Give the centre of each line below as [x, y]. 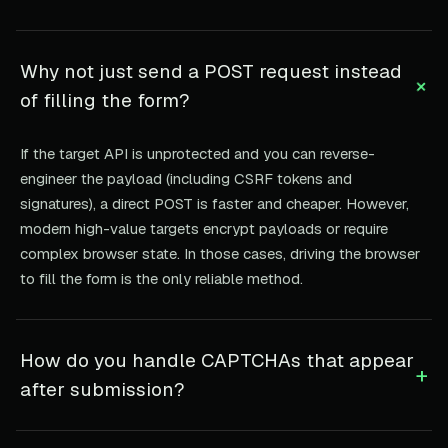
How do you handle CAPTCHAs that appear [217, 360]
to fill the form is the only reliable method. [161, 278]
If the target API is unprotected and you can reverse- [197, 153]
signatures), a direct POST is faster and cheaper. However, [214, 203]
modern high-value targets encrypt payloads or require [204, 228]
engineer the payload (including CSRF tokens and [186, 178]
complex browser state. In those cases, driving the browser [220, 253]
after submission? [102, 389]
